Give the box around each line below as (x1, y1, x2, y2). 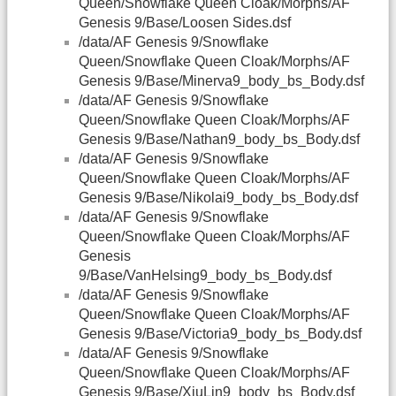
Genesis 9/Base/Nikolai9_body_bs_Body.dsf (79, 190, 358, 206)
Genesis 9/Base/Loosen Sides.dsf (79, 15, 291, 31)
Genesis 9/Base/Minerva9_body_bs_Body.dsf (79, 73, 364, 89)
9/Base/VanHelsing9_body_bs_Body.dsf (79, 268, 331, 284)
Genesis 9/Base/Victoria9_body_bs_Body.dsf (79, 326, 362, 342)
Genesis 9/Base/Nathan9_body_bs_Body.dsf (79, 132, 360, 148)
